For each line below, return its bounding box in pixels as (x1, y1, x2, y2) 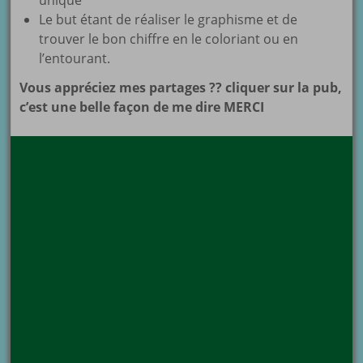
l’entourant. (39, 49, 111, 68)
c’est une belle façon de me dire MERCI (19, 98, 265, 117)
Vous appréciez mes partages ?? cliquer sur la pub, (19, 79, 343, 97)
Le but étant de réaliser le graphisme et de (39, 11, 298, 29)
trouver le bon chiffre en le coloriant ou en (39, 30, 299, 49)
